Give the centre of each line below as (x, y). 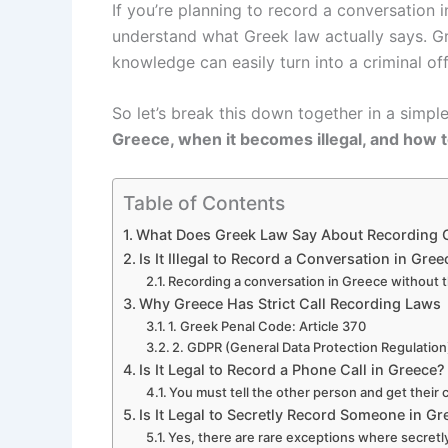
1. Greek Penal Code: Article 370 (267, 325)
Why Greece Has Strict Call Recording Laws (289, 303)
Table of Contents (204, 202)
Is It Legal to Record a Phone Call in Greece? (291, 369)
